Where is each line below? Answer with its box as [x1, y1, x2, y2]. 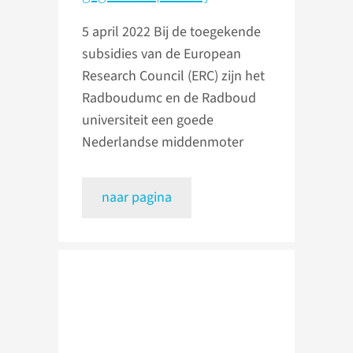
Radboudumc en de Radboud [82, 88, 256, 109]
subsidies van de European [82, 44, 241, 65]
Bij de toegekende [154, 22, 261, 43]
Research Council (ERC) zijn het [82, 66, 265, 87]
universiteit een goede [82, 110, 214, 131]
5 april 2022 [82, 22, 154, 43]
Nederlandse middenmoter [82, 132, 243, 153]
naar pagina [102, 188, 172, 208]
